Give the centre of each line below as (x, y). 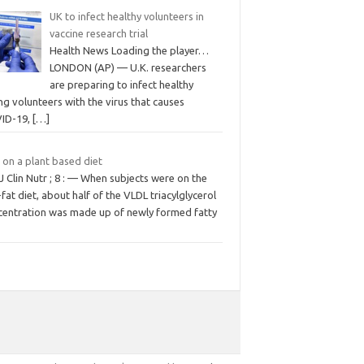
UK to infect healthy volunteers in (126, 16)
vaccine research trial (98, 33)
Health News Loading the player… (129, 50)
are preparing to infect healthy (121, 84)
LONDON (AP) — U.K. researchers (128, 67)
